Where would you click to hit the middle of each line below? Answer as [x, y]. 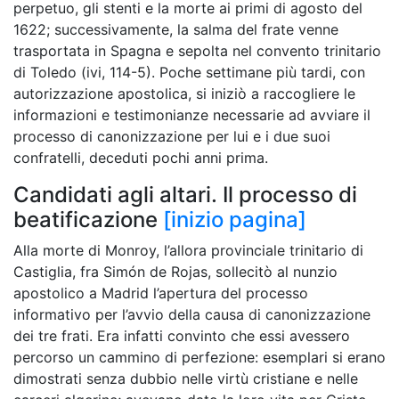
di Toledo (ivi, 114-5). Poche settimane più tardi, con [189, 72]
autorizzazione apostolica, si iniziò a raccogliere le [184, 94]
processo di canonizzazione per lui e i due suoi [172, 136]
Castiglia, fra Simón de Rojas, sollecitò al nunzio [175, 272]
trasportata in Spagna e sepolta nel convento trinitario [197, 51]
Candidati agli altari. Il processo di [185, 195]
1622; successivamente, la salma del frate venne [176, 29]
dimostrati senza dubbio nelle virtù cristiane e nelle [186, 379]
